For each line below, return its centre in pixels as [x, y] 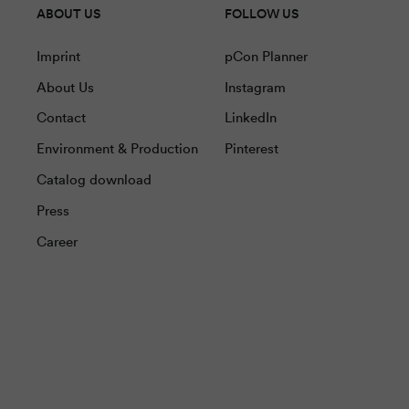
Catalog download [94, 179]
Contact [61, 118]
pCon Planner [266, 56]
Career [57, 241]
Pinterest [251, 149]
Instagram [255, 87]
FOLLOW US [261, 13]
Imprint [58, 56]
